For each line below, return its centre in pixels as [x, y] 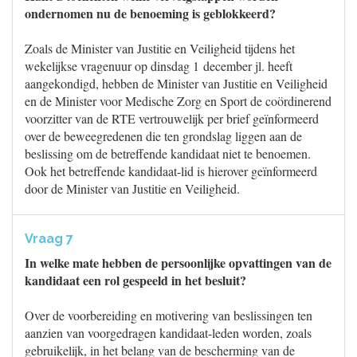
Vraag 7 [49, 239]
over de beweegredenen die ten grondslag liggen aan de [163, 136]
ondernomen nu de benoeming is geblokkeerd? [150, 13]
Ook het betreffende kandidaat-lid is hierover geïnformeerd [171, 171]
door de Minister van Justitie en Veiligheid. [132, 188]
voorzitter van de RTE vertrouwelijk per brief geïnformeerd [172, 118]
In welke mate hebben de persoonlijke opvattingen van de [178, 263]
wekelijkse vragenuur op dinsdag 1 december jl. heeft [159, 66]
